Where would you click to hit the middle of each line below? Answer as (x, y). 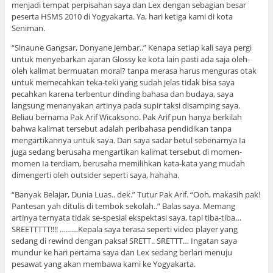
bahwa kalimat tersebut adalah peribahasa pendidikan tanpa (121, 128)
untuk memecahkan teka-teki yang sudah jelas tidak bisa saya (123, 82)
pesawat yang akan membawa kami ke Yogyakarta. (103, 264)
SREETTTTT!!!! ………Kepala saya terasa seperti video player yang (124, 229)
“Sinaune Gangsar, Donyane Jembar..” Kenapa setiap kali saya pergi (131, 47)
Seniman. (28, 28)
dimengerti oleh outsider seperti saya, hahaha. (95, 175)
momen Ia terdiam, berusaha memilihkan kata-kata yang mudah (128, 163)
